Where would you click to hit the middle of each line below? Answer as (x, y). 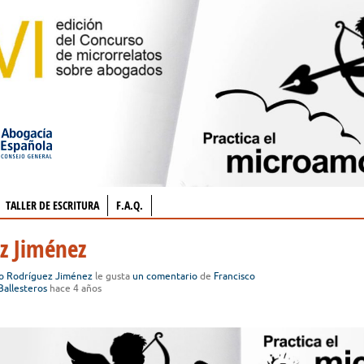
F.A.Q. (130, 205)
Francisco (234, 276)
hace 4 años (76, 288)
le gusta (113, 276)
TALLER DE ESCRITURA (52, 205)
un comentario (165, 276)
